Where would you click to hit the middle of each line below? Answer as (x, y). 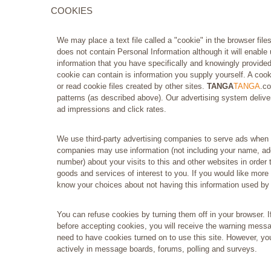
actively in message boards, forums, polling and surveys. (157, 249)
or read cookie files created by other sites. (132, 87)
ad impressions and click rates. (112, 109)
